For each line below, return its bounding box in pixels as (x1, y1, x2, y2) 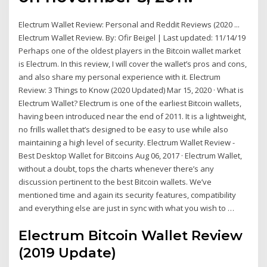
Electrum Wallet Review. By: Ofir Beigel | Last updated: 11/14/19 (18, 32, 246, 44)
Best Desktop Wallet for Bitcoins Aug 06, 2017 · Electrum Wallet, (18, 150, 243, 162)
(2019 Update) (18, 244, 117, 261)
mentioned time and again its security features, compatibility (18, 190, 237, 201)
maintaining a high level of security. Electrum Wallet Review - (18, 137, 235, 148)
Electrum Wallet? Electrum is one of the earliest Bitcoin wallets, (18, 98, 242, 109)
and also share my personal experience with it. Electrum (18, 72, 221, 83)
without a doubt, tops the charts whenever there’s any (18, 163, 215, 175)
